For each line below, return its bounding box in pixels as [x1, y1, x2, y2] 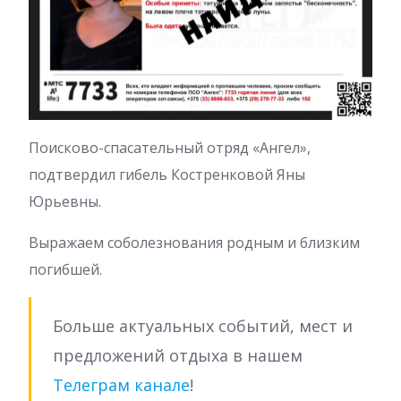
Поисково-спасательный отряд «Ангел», [29, 138, 311, 158]
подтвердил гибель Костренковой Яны [29, 165, 305, 185]
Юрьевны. [29, 192, 101, 212]
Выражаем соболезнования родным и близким [29, 233, 360, 253]
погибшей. [29, 260, 102, 280]
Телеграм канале [53, 374, 190, 397]
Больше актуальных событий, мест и [53, 315, 353, 337]
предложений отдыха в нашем [53, 345, 303, 367]
